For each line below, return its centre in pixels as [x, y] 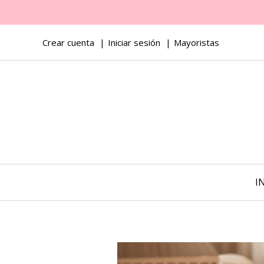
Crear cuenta [68, 42]
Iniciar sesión [134, 42]
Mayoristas [197, 42]
